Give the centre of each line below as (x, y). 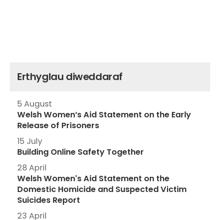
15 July (30, 141)
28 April (32, 167)
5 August (35, 104)
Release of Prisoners (58, 125)
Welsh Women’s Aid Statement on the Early (104, 114)
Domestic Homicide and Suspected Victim (102, 189)
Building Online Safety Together (81, 152)
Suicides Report (50, 200)
